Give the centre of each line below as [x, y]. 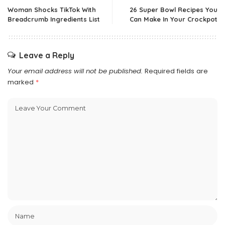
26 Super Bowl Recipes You [174, 10]
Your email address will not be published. [75, 71]
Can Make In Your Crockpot [174, 19]
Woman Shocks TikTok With [52, 10]
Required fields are [176, 71]
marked [22, 82]
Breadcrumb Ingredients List [54, 19]
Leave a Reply [47, 55]
